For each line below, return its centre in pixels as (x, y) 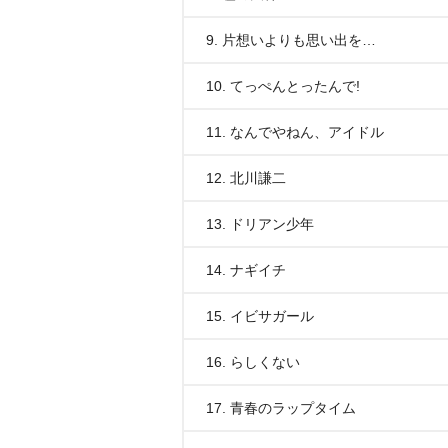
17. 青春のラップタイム (281, 408)
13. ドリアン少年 (260, 224)
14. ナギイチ (246, 270)
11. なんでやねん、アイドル (295, 132)
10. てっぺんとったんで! (283, 86)
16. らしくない (253, 362)
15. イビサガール (260, 316)
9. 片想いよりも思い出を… (291, 40)
